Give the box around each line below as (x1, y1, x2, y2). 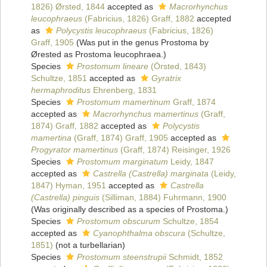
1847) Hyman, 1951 (31, 181, 106, 191)
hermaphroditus (31, 85, 91, 95)
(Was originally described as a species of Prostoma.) (31, 204, 228, 215)
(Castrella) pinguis (31, 193, 100, 203)
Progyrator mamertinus (31, 145, 118, 155)
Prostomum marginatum (77, 157, 168, 167)
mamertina (31, 133, 72, 143)
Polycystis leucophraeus (56, 26, 147, 36)
